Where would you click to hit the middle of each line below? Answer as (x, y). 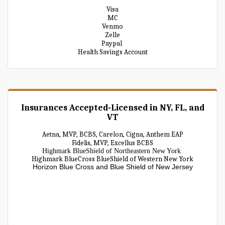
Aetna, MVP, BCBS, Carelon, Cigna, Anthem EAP (113, 134)
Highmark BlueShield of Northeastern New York (113, 151)
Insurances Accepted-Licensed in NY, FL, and (113, 107)
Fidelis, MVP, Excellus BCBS (113, 143)
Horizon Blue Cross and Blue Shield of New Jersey (113, 167)
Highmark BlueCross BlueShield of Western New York (113, 159)
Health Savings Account (113, 52)
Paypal (113, 43)
